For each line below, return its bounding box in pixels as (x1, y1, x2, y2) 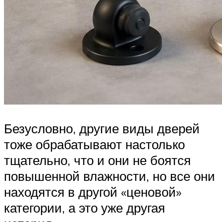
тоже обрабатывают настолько (4, 136, 185, 152)
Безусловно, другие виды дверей (4, 120, 200, 136)
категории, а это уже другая (4, 199, 165, 216)
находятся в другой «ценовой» (4, 183, 181, 200)
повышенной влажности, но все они (4, 167, 215, 184)
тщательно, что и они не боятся (4, 152, 191, 168)
